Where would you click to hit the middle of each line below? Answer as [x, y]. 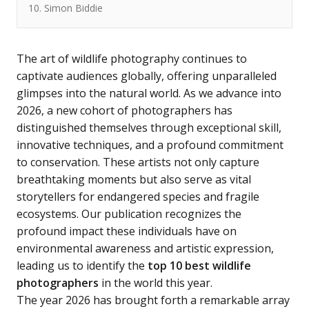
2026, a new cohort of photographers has [124, 110]
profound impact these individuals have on [127, 231]
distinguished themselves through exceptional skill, [149, 128]
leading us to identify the [82, 266]
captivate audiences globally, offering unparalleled [147, 76]
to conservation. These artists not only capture [138, 162]
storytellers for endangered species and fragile [138, 197]
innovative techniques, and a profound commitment [150, 145]
